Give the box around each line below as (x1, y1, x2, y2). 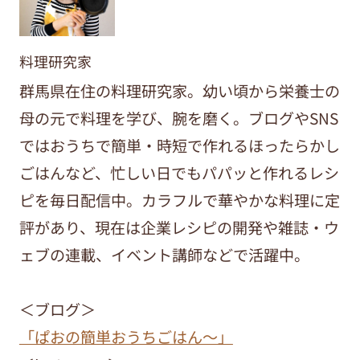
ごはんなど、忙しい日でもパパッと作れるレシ (18, 162, 339, 185)
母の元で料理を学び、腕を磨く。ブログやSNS (18, 107, 338, 130)
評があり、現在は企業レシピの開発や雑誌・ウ (18, 216, 339, 239)
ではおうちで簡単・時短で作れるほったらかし (18, 134, 340, 157)
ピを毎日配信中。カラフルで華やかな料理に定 (18, 189, 340, 212)
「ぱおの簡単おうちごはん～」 (18, 325, 233, 349)
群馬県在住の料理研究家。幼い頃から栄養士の (18, 80, 340, 103)
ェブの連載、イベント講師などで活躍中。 (18, 243, 309, 267)
